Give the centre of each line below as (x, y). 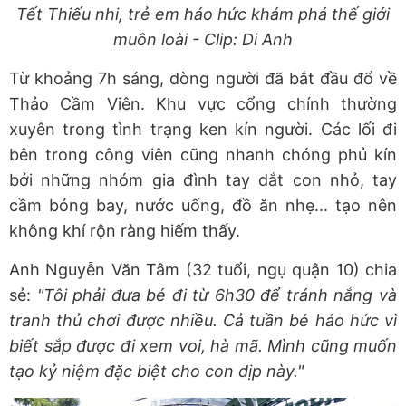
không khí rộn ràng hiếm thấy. (125, 231)
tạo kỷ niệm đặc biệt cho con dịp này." (156, 372)
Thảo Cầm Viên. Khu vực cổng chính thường (203, 104)
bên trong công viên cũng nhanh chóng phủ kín (203, 155)
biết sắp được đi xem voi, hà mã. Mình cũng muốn (203, 346)
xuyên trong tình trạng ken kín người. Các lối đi (203, 130)
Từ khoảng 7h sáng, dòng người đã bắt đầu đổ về (203, 79)
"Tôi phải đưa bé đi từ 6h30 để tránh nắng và (217, 295)
